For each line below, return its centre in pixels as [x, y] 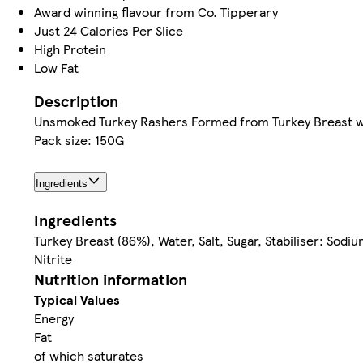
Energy [54, 318]
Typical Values [77, 299]
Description [76, 100]
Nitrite [53, 258]
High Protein [70, 49]
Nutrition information [111, 279]
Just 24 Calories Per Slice [109, 30]
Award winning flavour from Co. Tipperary [156, 11]
